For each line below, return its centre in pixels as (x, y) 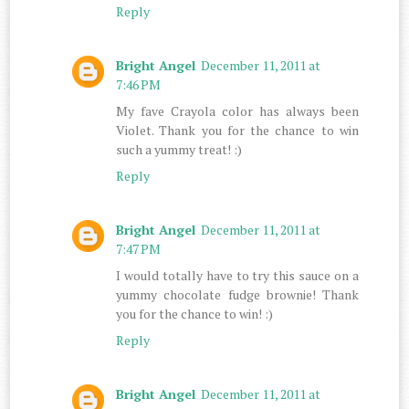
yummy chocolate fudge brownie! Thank (237, 294)
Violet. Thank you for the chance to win (237, 130)
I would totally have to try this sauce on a (237, 275)
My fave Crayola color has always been (237, 110)
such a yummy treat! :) (179, 149)
